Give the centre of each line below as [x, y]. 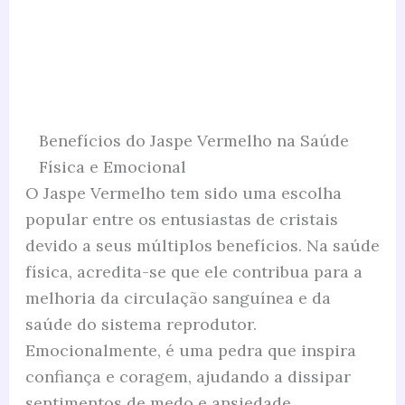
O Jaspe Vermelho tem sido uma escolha [183, 193]
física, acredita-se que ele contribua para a [193, 271]
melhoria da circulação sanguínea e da [178, 297]
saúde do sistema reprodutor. [141, 324]
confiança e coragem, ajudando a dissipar [188, 376]
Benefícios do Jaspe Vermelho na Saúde [193, 140]
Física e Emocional [112, 166]
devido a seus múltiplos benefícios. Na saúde [202, 245]
